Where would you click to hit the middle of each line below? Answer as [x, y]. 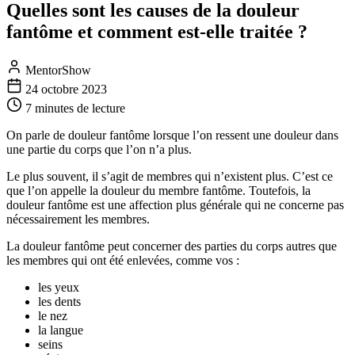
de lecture [99, 108]
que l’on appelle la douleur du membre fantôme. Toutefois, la [158, 190]
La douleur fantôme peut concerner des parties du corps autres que [172, 246]
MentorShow [57, 70]
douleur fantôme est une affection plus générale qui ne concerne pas [175, 204]
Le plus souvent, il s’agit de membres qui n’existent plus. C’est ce [170, 176]
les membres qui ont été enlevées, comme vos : [123, 260]
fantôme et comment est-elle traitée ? [157, 31]
